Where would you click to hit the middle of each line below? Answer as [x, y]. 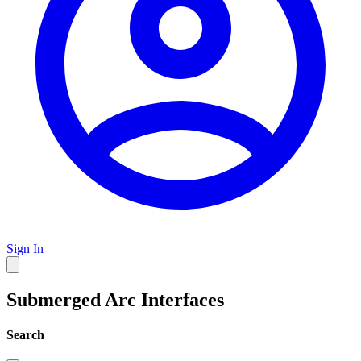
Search [25, 335]
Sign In [25, 248]
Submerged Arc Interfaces [115, 299]
